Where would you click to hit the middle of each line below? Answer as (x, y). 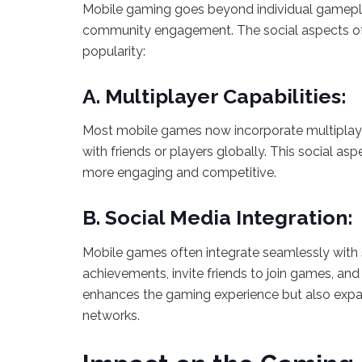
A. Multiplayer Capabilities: (215, 96)
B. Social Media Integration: (218, 218)
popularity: (114, 51)
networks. (111, 315)
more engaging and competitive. (179, 173)
